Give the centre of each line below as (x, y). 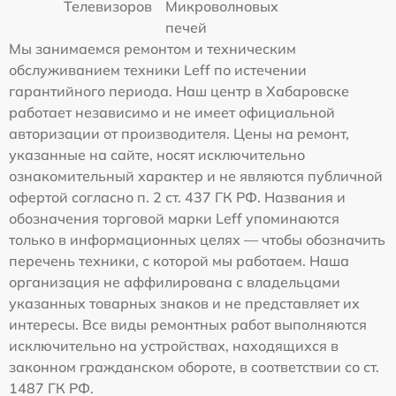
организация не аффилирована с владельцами (175, 282)
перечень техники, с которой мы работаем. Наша (179, 260)
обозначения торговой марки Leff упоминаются (174, 218)
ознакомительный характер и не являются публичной (196, 175)
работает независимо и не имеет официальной (172, 112)
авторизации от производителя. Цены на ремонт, (179, 133)
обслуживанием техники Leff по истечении (158, 69)
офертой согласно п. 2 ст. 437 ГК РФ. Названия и (177, 197)
